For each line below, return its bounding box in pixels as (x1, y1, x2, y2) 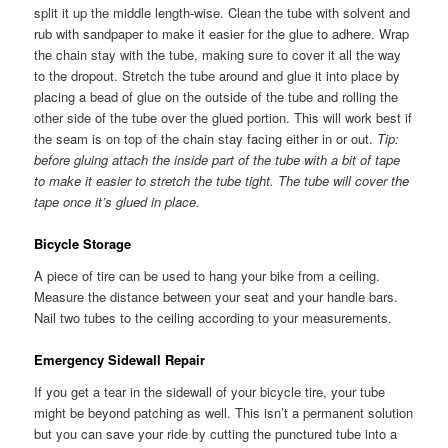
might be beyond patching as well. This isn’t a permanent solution (34, 402, 414, 422)
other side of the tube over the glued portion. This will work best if (34, 108, 413, 128)
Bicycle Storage (34, 234, 132, 254)
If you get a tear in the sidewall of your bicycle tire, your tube (34, 381, 386, 401)
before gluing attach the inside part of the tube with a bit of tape (34, 150, 401, 170)
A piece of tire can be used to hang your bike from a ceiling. (34, 265, 381, 285)
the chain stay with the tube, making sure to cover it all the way (34, 45, 402, 65)
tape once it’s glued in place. (34, 192, 201, 212)
